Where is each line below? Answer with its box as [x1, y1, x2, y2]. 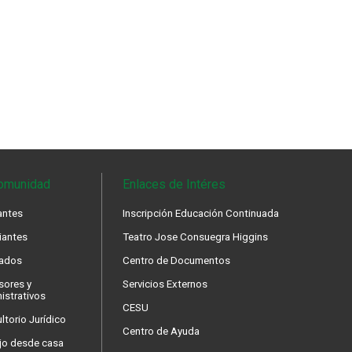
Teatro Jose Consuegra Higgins [122, 231, 268, 243]
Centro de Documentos [122, 255, 230, 266]
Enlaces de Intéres [122, 177, 225, 192]
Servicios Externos [122, 278, 207, 290]
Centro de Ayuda [122, 325, 200, 337]
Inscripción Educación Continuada [122, 207, 279, 219]
